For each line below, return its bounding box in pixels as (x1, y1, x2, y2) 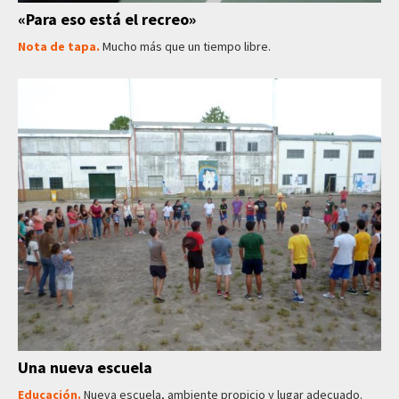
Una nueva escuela (18, 357, 152, 379)
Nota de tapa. (18, 38, 102, 55)
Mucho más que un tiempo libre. (102, 38, 271, 55)
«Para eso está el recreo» (18, 9, 196, 30)
